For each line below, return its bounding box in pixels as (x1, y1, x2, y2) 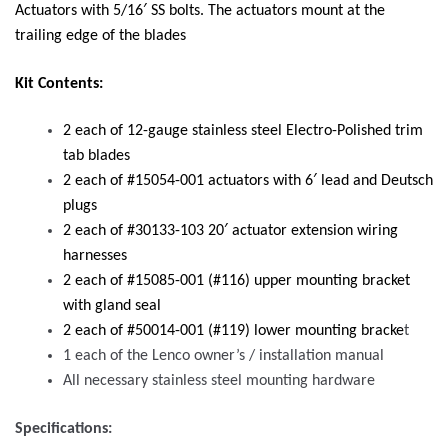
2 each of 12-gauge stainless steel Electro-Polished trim (63, 123, 423, 140)
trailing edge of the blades (15, 28, 186, 45)
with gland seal (63, 298, 173, 315)
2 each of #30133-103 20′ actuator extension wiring (63, 223, 398, 240)
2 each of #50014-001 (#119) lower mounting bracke (63, 323, 404, 340)
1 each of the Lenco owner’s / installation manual (63, 348, 384, 365)
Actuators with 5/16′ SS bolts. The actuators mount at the (15, 3, 385, 20)
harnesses (63, 248, 127, 265)
